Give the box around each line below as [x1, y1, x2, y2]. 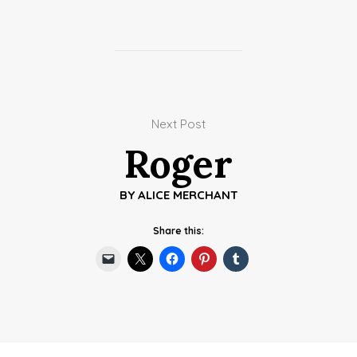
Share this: [153, 224, 204, 237]
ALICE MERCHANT [137, 186, 238, 202]
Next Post [151, 116, 206, 131]
